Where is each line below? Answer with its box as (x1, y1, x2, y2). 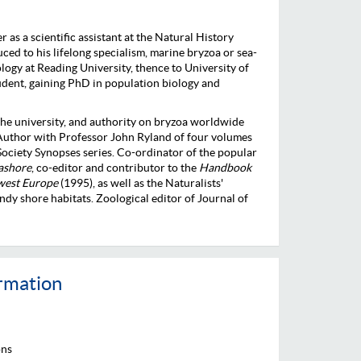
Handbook (199, 160, 251, 174)
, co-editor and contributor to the (31, 160, 199, 174)
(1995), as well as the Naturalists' (60, 176, 223, 189)
